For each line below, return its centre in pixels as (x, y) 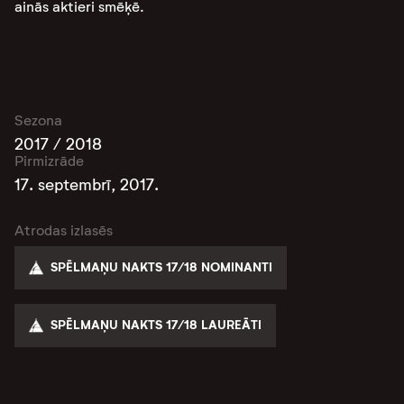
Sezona (38, 120)
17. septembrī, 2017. (87, 185)
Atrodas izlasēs (64, 230)
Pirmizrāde (49, 161)
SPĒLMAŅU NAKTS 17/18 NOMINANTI (162, 267)
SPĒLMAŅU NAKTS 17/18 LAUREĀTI (156, 325)
